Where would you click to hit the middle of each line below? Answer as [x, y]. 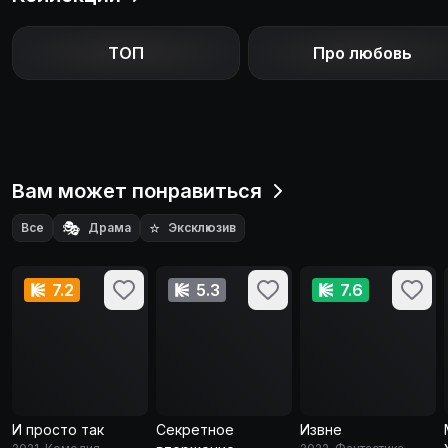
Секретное [195, 429]
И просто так [58, 429]
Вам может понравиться [137, 191]
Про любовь [362, 53]
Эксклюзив [202, 227]
